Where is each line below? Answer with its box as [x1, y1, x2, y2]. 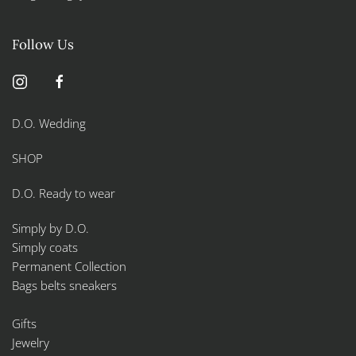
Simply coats [12, 239, 81, 256]
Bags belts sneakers [12, 277, 117, 294]
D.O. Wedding [12, 115, 86, 132]
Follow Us [12, 36, 74, 54]
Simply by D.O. [12, 220, 89, 237]
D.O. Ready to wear [12, 185, 115, 202]
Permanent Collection [12, 258, 126, 275]
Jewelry [12, 335, 49, 351]
